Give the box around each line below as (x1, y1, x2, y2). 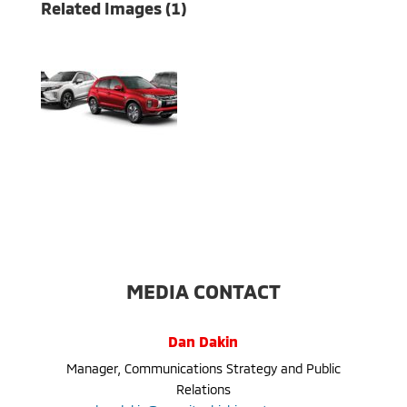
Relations (175, 381, 231, 397)
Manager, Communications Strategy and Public (65, 360, 341, 376)
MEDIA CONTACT (125, 278, 281, 303)
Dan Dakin (168, 332, 239, 350)
